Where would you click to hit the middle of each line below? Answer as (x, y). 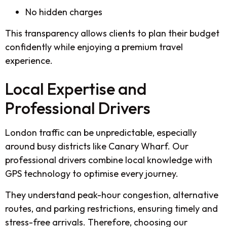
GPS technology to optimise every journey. (92, 174)
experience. (29, 60)
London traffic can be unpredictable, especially (101, 133)
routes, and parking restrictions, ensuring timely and (111, 208)
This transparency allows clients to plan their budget (112, 33)
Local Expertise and (76, 89)
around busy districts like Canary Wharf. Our (97, 146)
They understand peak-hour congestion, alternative (112, 195)
